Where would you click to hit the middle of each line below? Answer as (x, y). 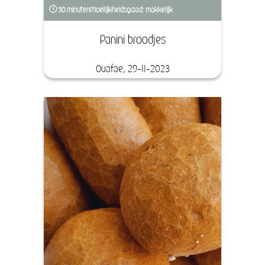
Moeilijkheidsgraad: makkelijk (131, 10)
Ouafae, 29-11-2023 (132, 69)
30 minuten (74, 10)
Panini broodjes (132, 40)
